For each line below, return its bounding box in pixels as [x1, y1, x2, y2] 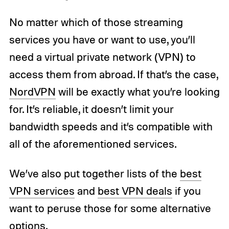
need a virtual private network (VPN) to [9, 50, 196, 64]
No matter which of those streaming [9, 15, 183, 29]
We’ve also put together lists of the [9, 167, 180, 180]
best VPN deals [97, 184, 172, 198]
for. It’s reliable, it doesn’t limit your [9, 102, 174, 116]
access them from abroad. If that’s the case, [9, 67, 218, 81]
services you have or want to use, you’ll [9, 33, 195, 47]
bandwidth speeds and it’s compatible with [9, 120, 213, 133]
